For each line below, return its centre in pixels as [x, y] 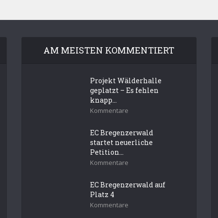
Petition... [107, 152]
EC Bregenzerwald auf [127, 185]
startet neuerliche [121, 142]
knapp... [103, 100]
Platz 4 [102, 194]
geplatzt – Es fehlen [124, 90]
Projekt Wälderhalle [126, 81]
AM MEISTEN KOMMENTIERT [109, 50]
